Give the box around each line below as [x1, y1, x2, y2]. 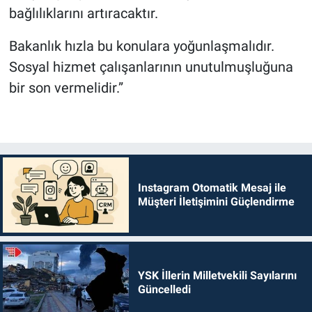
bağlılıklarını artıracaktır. [8, 5, 158, 22]
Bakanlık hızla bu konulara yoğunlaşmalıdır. [8, 38, 274, 55]
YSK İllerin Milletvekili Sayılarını [137, 268, 297, 282]
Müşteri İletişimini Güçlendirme [137, 195, 295, 209]
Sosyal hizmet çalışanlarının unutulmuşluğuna [8, 58, 293, 76]
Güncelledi [137, 282, 191, 296]
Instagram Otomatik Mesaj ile [137, 181, 286, 195]
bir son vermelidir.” [8, 79, 123, 97]
